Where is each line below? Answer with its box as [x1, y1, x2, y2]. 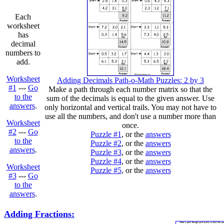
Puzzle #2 [90, 139, 121, 147]
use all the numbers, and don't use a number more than [45, 112, 216, 120]
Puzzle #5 [90, 166, 121, 174]
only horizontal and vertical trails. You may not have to [44, 103, 216, 111]
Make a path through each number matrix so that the [48, 85, 212, 93]
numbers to [5, 48, 40, 57]
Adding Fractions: [4, 209, 74, 219]
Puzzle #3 [90, 148, 121, 156]
